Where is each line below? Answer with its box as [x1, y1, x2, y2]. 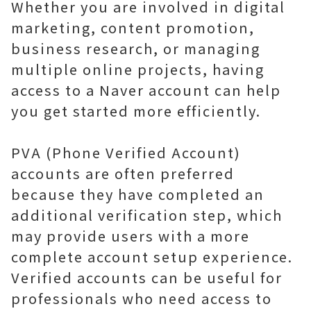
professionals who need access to [11, 288, 272, 308]
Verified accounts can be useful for [11, 267, 283, 287]
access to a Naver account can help [11, 80, 281, 100]
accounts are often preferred [11, 163, 235, 183]
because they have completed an [11, 184, 264, 204]
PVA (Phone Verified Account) [11, 142, 241, 162]
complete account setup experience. [11, 246, 293, 267]
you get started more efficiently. [11, 101, 261, 121]
